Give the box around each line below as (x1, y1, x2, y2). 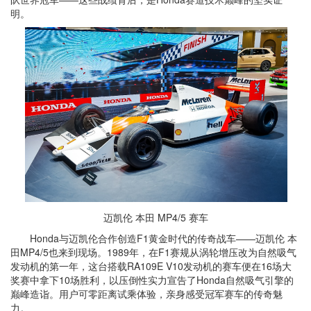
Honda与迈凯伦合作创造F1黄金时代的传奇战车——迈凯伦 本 (10, 231, 297, 245)
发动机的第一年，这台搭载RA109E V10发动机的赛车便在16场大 (10, 259, 292, 273)
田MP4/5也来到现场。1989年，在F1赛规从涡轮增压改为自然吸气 (10, 245, 296, 259)
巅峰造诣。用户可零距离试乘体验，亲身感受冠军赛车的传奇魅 (10, 287, 283, 301)
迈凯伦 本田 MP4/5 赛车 (103, 210, 208, 224)
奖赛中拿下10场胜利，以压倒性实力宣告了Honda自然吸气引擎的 (10, 273, 294, 287)
